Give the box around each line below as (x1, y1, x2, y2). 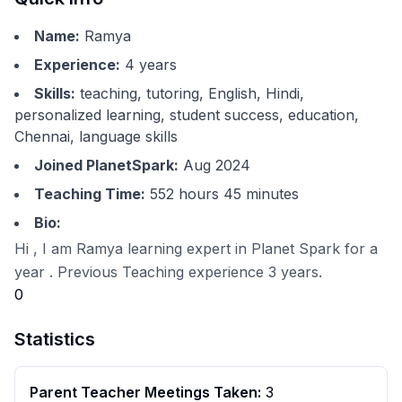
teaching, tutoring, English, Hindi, (80, 84, 304, 103)
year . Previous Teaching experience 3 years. (14, 263, 322, 282)
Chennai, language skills (14, 127, 178, 146)
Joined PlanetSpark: (34, 156, 179, 175)
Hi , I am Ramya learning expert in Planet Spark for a (14, 240, 378, 258)
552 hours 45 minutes (150, 185, 299, 204)
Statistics (14, 328, 95, 351)
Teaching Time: (34, 185, 145, 204)
